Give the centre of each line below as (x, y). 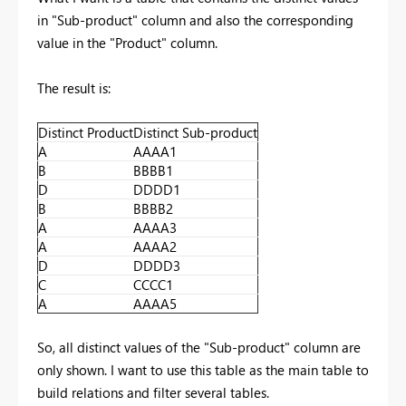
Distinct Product (86, 132)
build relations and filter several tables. (153, 392)
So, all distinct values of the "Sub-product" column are (199, 347)
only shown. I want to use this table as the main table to (203, 369)
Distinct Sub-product (195, 132)
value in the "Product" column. (127, 42)
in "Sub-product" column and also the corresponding (195, 19)
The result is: (74, 87)
